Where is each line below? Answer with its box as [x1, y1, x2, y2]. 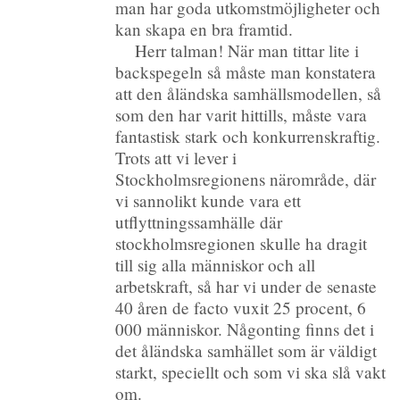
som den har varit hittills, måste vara [115, 103, 368, 126]
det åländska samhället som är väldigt [115, 338, 378, 362]
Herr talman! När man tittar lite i [135, 38, 360, 62]
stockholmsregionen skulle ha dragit [115, 231, 368, 254]
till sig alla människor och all [115, 253, 316, 276]
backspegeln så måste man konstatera [115, 60, 377, 83]
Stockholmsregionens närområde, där [115, 167, 377, 190]
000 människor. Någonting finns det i [115, 317, 375, 340]
